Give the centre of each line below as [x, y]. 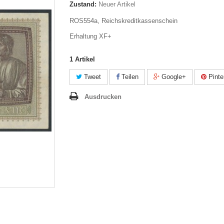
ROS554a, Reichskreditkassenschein [123, 21]
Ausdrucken [103, 97]
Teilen [129, 77]
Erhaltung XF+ [90, 36]
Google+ [173, 77]
